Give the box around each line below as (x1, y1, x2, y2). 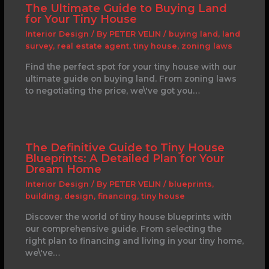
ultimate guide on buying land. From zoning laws (25, 73, 237, 83)
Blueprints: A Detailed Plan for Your (25, 151, 225, 166)
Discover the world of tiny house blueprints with (25, 212, 232, 222)
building (25, 192, 60, 201)
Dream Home (25, 162, 101, 177)
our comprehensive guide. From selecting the (25, 224, 222, 234)
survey (25, 41, 53, 50)
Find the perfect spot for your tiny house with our (25, 61, 237, 71)
